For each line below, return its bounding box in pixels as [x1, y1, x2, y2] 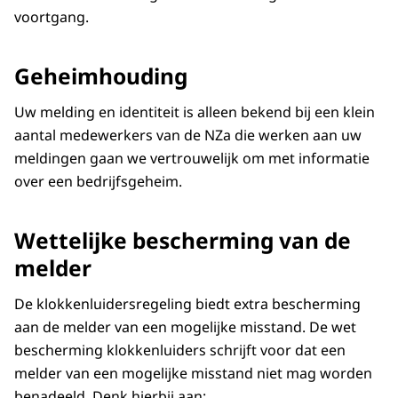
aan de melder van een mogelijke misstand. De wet [14, 317, 356, 338]
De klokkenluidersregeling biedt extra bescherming [14, 294, 361, 314]
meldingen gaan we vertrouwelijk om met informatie [14, 148, 370, 169]
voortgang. [14, 6, 89, 27]
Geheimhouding [14, 61, 187, 92]
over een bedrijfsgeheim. [14, 171, 186, 192]
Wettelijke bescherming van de [14, 226, 351, 256]
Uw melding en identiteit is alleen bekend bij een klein [14, 102, 375, 123]
